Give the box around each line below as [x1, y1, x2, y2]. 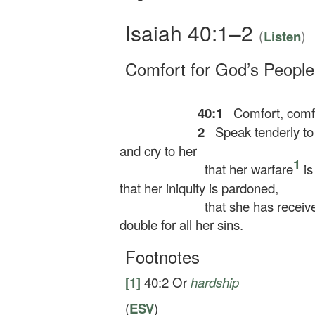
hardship [191, 273, 239, 291]
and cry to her [105, 141, 197, 160]
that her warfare [197, 160, 293, 178]
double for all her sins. [105, 215, 243, 233]
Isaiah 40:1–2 [125, 18, 259, 48]
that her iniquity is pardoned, [105, 179, 278, 197]
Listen [264, 27, 301, 46]
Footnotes [125, 244, 200, 269]
